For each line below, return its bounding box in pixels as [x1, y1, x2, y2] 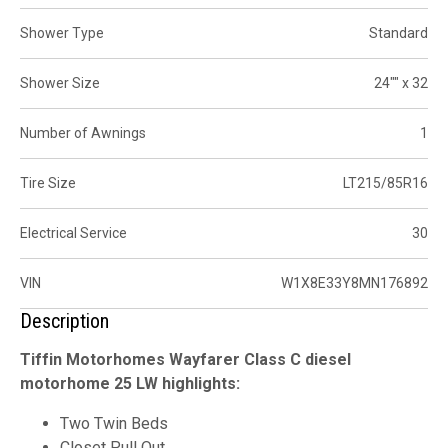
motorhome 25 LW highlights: [20, 373, 240, 393]
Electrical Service [20, 224, 127, 241]
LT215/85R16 [343, 174, 428, 191]
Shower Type [20, 24, 104, 41]
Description [20, 308, 109, 333]
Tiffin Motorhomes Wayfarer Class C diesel [20, 349, 351, 369]
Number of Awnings [20, 124, 146, 141]
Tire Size [20, 174, 76, 191]
